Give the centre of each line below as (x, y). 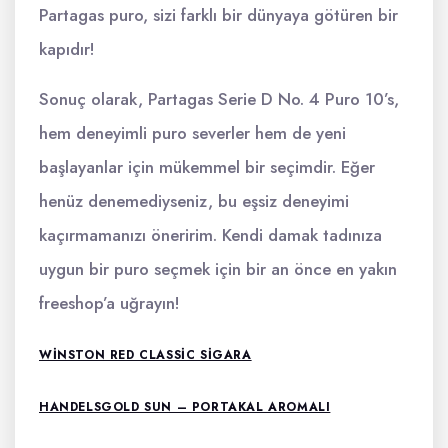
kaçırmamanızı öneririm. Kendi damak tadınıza (210, 235)
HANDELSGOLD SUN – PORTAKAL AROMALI (185, 407)
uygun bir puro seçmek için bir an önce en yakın (218, 269)
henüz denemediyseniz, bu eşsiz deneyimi (194, 201)
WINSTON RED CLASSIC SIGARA (145, 355)
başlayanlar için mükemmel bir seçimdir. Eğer (207, 167)
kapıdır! (67, 49)
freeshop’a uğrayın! (109, 303)
